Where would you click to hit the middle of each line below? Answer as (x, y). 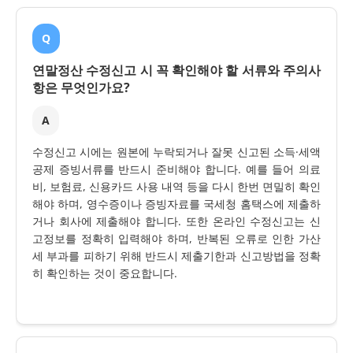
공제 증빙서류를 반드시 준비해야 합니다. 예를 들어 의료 (176, 169)
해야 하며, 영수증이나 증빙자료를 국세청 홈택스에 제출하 (176, 204)
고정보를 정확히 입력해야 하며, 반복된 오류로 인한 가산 (176, 239)
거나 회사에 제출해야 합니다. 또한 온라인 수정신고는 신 (176, 221)
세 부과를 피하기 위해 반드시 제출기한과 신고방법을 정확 (176, 256)
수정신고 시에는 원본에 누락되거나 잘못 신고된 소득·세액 (176, 152)
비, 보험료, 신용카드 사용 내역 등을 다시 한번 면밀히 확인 (176, 187)
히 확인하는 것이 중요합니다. (105, 273)
